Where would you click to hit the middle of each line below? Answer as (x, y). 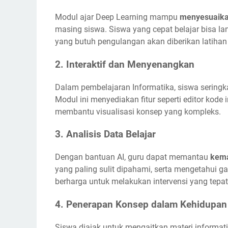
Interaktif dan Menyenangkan (130, 65)
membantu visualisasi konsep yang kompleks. (138, 111)
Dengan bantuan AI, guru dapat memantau (133, 157)
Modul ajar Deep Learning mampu (117, 17)
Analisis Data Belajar (111, 135)
